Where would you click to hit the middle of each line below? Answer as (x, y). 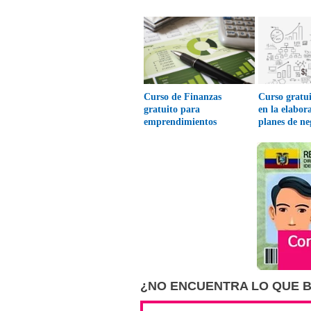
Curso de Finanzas (183, 97)
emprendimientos (180, 122)
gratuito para (172, 109)
